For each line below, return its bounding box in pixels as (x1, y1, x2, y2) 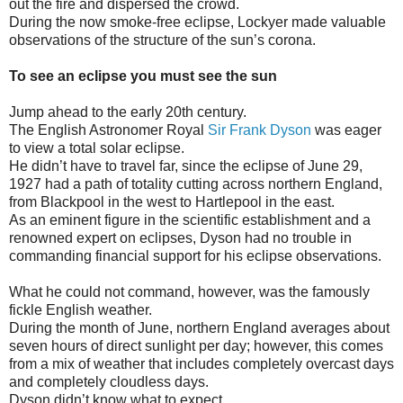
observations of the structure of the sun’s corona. (9, 32, 316, 49)
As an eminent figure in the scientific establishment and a (9, 212, 371, 228)
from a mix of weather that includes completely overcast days (9, 356, 394, 372)
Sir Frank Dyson (208, 122, 311, 139)
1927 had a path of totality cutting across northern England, (9, 176, 382, 193)
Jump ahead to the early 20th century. (9, 104, 246, 121)
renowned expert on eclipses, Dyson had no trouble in (9, 230, 352, 246)
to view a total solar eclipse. (9, 140, 184, 157)
